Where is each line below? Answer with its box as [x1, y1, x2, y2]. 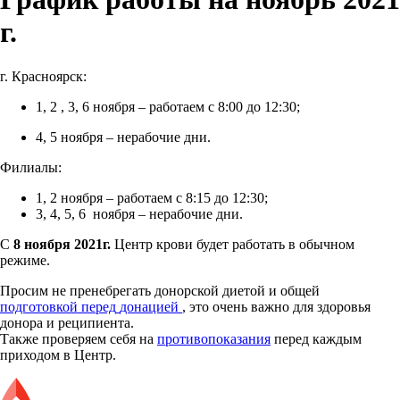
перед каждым [271, 330, 362, 346]
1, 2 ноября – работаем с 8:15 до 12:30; [36, 189, 268, 205]
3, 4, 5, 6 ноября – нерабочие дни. [36, 205, 243, 221]
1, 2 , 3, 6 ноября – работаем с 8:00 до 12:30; [36, 98, 300, 114]
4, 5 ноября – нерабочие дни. [36, 129, 211, 145]
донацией [120, 298, 182, 314]
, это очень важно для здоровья [182, 298, 371, 314]
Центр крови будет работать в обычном [114, 236, 354, 252]
